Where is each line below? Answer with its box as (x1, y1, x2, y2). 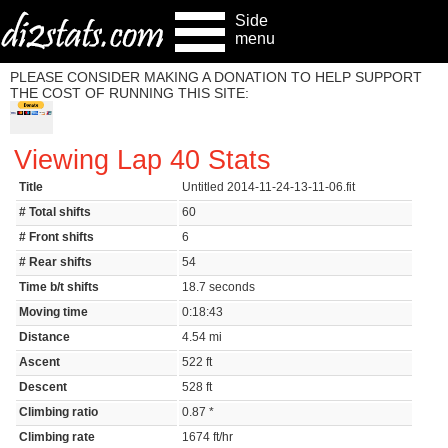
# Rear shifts (19, 256, 93, 269)
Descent (19, 381, 68, 394)
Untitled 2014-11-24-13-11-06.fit (182, 181, 362, 194)
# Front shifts (19, 231, 95, 244)
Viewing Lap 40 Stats (14, 144, 272, 176)
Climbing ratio (19, 406, 99, 419)
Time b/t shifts (19, 281, 100, 294)
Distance (19, 331, 71, 344)
